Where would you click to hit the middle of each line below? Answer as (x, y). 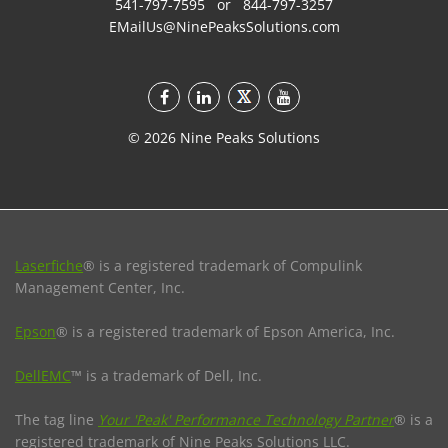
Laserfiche (49, 265)
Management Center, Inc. (100, 287)
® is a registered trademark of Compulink (222, 265)
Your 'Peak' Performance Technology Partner (246, 419)
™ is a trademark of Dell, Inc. (166, 375)
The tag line (56, 419)
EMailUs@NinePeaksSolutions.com (224, 26)
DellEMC (43, 375)
